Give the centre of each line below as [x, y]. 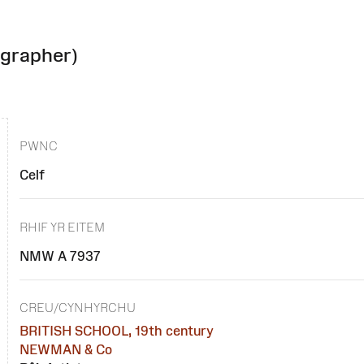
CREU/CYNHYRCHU [78, 308]
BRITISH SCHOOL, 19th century [117, 331]
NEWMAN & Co [66, 350]
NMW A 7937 [61, 256]
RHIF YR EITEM [63, 227]
